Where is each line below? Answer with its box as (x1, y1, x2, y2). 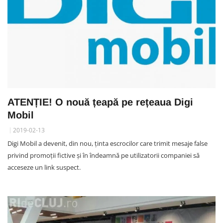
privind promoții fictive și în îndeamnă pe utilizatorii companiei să (7, 150, 200, 160)
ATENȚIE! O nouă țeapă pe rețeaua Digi (7, 96, 193, 108)
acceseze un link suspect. (7, 162, 81, 172)
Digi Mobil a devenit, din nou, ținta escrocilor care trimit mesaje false (7, 138, 208, 148)
